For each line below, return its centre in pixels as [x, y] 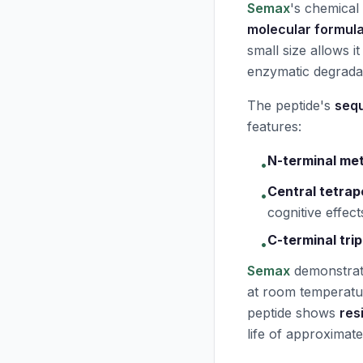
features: [274, 126]
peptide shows [293, 313]
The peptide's [291, 105]
